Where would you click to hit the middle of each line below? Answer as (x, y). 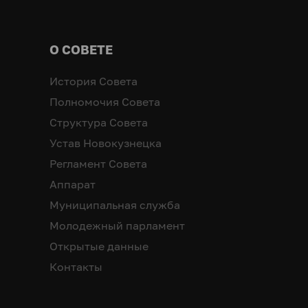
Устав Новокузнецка (106, 143)
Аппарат (73, 185)
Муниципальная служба (115, 205)
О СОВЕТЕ (81, 50)
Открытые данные (99, 246)
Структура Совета (99, 123)
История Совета (93, 81)
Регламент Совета (98, 164)
